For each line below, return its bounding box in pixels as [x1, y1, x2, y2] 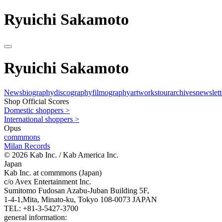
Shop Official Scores [4, 97, 69, 106]
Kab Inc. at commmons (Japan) [4, 168, 102, 177]
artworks [130, 88, 158, 97]
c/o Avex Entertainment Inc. [4, 177, 91, 186]
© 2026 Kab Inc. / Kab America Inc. [4, 150, 118, 159]
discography [54, 88, 92, 97]
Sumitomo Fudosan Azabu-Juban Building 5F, [4, 186, 149, 195]
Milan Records [4, 141, 50, 150]
